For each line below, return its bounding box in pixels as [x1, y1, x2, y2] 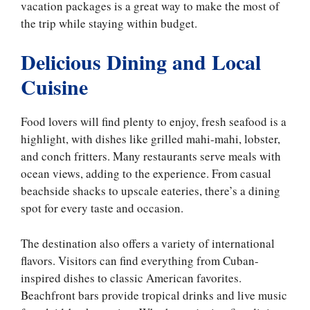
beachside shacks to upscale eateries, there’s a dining [21, 183, 280, 199]
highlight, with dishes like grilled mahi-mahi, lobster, [21, 131, 280, 147]
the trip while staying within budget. [21, 15, 197, 31]
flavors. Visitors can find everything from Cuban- [21, 252, 259, 268]
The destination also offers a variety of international [21, 235, 275, 251]
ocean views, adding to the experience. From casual [21, 165, 271, 181]
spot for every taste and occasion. [21, 200, 183, 216]
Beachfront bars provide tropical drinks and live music [21, 286, 287, 303]
